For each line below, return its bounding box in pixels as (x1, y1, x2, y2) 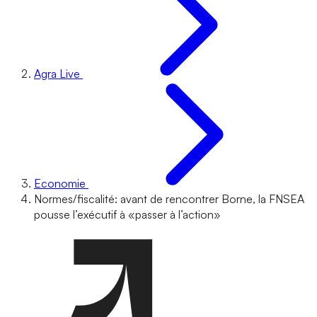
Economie (34, 176, 86, 190)
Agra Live (34, 67, 80, 81)
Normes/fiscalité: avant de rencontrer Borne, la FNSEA (34, 192, 304, 206)
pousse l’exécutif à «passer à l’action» (34, 207, 221, 221)
